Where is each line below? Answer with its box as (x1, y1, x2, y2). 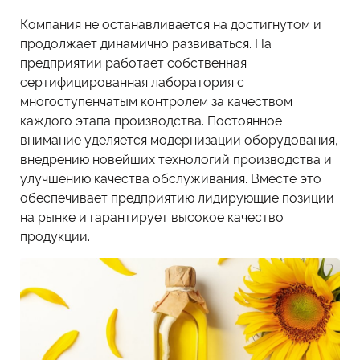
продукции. (20, 227, 90, 245)
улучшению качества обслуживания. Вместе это (20, 169, 321, 187)
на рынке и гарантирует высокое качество (20, 207, 284, 226)
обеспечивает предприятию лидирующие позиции (20, 188, 334, 207)
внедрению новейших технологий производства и (20, 149, 332, 168)
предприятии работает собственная (20, 53, 247, 72)
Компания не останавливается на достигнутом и (20, 14, 321, 33)
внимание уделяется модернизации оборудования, (20, 130, 338, 149)
